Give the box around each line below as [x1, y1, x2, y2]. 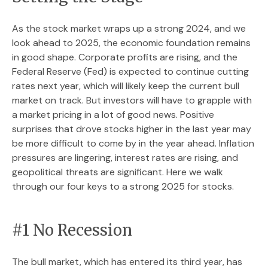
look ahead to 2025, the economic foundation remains [12, 36, 251, 49]
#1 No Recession [12, 221, 132, 240]
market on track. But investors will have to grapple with [12, 94, 252, 106]
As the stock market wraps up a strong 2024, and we [12, 22, 246, 35]
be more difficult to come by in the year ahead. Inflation [12, 137, 254, 150]
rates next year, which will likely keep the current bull [12, 80, 239, 92]
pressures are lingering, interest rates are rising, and [12, 151, 238, 164]
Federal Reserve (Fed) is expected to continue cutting [12, 65, 249, 78]
